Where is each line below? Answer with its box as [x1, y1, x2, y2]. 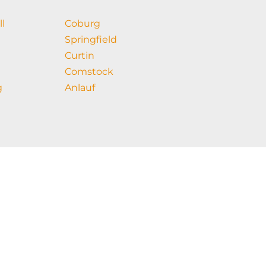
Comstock [64, 65, 113, 77]
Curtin [64, 49, 94, 61]
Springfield [64, 33, 117, 45]
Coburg [64, 17, 100, 29]
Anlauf [64, 81, 95, 93]
